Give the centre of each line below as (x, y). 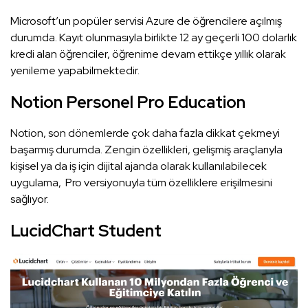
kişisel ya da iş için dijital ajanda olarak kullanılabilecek (139, 166)
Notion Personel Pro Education (128, 102)
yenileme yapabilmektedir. (75, 70)
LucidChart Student (86, 230)
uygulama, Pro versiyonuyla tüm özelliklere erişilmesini (141, 182)
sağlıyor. (30, 199)
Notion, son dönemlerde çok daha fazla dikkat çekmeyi (145, 133)
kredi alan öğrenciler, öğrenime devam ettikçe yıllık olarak (148, 54)
